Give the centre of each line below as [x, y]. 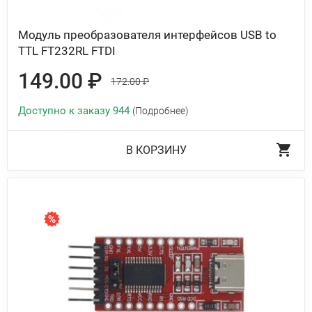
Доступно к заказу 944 [75, 111]
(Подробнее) [161, 111]
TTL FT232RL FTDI [67, 51]
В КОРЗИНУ [156, 150]
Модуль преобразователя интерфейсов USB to [147, 35]
